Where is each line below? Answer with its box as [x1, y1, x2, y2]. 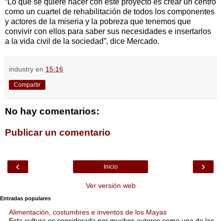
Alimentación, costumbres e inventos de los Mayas [9, 208, 167, 217]
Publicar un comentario [5, 127, 110, 138]
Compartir [14, 81, 40, 88]
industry [9, 65, 34, 73]
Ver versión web [85, 181, 136, 189]
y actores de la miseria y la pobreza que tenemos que [5, 17, 191, 26]
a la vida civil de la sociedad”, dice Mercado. [5, 37, 159, 45]
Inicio [103, 163, 118, 170]
